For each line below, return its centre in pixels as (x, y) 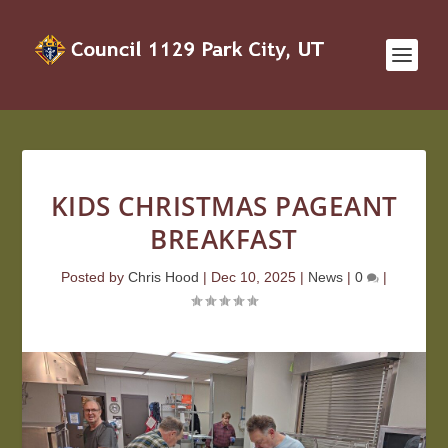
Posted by (94, 277)
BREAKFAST (224, 239)
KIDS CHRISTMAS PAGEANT (224, 206)
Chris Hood (163, 277)
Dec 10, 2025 (253, 277)
